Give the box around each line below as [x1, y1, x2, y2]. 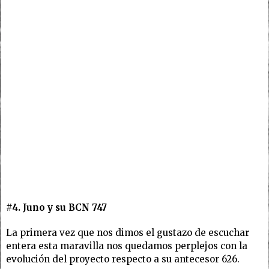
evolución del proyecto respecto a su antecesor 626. [6, 253, 240, 265]
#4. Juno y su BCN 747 [6, 201, 107, 213]
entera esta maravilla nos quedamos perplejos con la [6, 240, 247, 252]
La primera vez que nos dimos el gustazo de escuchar [6, 226, 249, 238]
